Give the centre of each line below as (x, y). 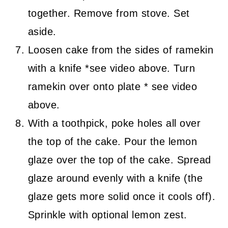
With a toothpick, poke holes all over (114, 123)
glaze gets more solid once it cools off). (122, 197)
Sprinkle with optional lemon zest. (107, 215)
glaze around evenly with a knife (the (115, 178)
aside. (42, 32)
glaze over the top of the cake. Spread (119, 160)
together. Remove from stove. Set (109, 13)
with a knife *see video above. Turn (111, 68)
